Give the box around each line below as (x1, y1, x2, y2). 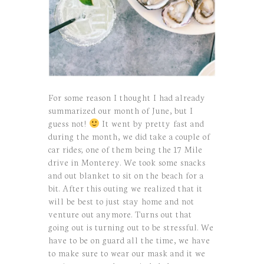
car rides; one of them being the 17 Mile (48, 143, 203, 156)
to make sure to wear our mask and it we (48, 247, 206, 259)
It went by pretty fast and (99, 117, 204, 130)
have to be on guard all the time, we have (48, 234, 211, 246)
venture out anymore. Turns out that (48, 208, 193, 220)
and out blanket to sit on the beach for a (48, 169, 204, 181)
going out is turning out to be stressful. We (48, 221, 214, 233)
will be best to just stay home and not (48, 195, 195, 207)
